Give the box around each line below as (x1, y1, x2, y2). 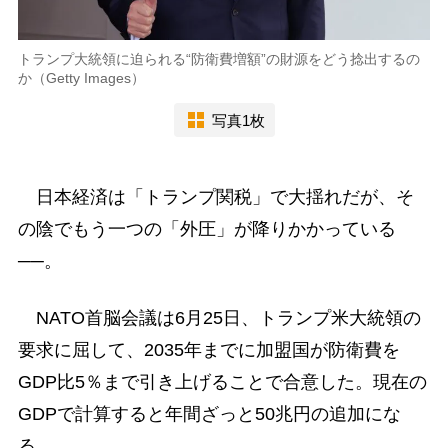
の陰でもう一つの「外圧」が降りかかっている (17, 219, 396, 240)
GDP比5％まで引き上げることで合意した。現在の (17, 372, 427, 393)
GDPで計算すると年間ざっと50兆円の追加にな (17, 404, 401, 425)
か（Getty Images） (17, 70, 145, 87)
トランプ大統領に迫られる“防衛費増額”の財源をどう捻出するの (17, 51, 420, 68)
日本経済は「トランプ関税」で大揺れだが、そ (17, 187, 414, 208)
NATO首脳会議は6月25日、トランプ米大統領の (17, 308, 421, 329)
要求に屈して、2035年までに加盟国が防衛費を (17, 340, 400, 361)
